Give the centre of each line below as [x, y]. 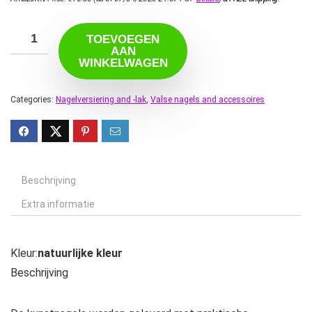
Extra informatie [58, 204]
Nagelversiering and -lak [101, 100]
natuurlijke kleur [80, 253]
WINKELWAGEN [123, 63]
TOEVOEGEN [123, 40]
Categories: [33, 100]
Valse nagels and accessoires [208, 100]
